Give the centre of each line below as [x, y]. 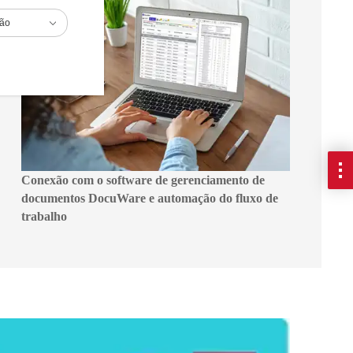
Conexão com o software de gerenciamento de [143, 180]
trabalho [44, 216]
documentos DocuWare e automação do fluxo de [149, 198]
